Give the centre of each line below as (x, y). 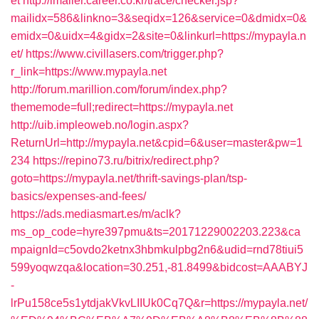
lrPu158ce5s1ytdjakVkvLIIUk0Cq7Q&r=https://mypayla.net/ (159, 303)
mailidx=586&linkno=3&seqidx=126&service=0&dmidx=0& (159, 18)
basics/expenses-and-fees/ (78, 196)
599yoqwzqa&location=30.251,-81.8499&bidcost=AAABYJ (159, 267)
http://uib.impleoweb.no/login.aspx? (100, 125)
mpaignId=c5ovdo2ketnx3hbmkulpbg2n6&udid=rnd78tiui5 (157, 250)
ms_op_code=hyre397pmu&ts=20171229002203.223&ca (156, 232)
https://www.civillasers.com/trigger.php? (125, 54)
